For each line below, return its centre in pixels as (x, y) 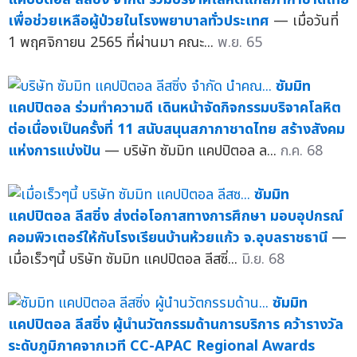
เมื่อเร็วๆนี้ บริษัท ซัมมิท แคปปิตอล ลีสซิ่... (125, 259)
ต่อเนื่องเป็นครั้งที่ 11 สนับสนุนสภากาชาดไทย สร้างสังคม (177, 129)
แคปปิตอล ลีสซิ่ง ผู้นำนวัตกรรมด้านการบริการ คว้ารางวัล (176, 324)
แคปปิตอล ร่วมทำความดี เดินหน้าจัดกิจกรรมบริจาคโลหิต (175, 108)
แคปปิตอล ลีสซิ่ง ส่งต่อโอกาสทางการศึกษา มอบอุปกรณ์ (175, 216)
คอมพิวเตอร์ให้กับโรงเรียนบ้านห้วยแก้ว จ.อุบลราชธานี (168, 237)
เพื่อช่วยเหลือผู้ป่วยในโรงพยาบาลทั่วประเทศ (139, 21)
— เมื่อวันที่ (306, 21)
